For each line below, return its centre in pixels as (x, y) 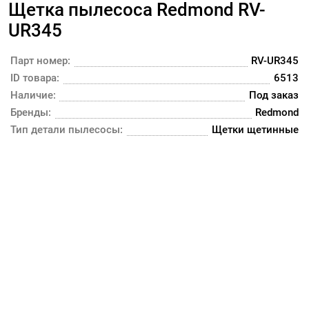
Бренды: (31, 112)
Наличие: (33, 95)
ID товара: (35, 78)
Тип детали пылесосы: (67, 130)
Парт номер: (40, 61)
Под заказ (274, 95)
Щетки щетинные (255, 130)
